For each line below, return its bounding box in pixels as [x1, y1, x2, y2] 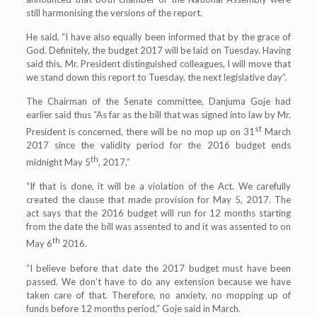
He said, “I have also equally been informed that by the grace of [25, 30, 292, 42]
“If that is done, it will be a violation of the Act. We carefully [25, 180, 292, 192]
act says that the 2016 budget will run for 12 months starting [25, 207, 292, 219]
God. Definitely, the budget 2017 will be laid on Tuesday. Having [25, 44, 292, 56]
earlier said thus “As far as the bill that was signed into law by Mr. [25, 108, 292, 120]
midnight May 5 [25, 156, 91, 168]
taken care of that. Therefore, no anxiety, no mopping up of [25, 289, 292, 301]
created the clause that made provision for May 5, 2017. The [25, 194, 292, 206]
